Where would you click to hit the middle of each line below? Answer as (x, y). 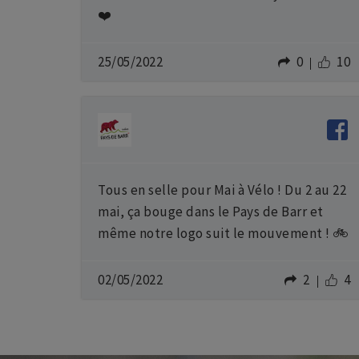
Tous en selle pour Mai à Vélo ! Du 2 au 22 (222, 190)
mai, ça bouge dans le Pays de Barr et (211, 212)
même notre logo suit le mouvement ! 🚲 (224, 233)
